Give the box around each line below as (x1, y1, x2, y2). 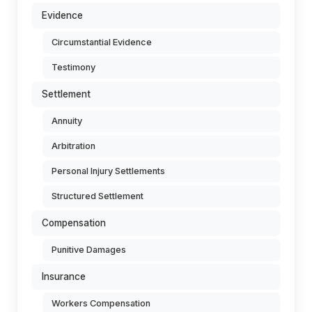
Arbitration (52, 141, 95, 151)
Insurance (42, 271, 86, 282)
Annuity (52, 116, 82, 126)
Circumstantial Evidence (52, 37, 152, 47)
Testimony (52, 62, 95, 72)
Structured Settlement (52, 191, 143, 201)
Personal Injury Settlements (52, 166, 165, 176)
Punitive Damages (52, 244, 126, 255)
